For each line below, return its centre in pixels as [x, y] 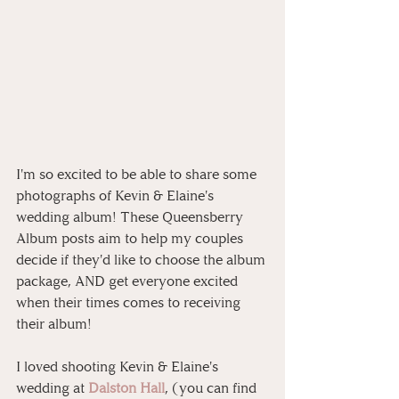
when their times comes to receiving [130, 302]
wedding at [52, 388]
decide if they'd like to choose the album [142, 260]
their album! [54, 324]
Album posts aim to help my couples [131, 238]
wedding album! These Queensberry [131, 217]
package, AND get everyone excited [129, 281]
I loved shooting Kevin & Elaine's [119, 366]
